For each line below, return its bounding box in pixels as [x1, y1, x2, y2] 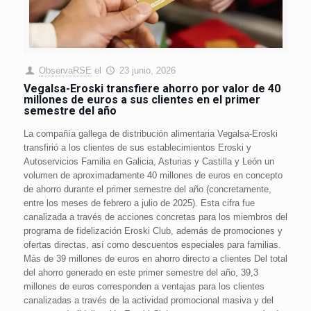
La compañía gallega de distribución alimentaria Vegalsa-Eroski [23, 128, 278, 140]
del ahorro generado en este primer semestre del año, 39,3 [23, 267, 258, 278]
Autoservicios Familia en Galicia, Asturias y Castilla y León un [23, 156, 274, 167]
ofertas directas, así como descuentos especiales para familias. [23, 239, 281, 251]
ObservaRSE [38, 65, 92, 76]
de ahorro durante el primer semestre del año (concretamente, [23, 184, 271, 195]
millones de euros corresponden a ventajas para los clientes [23, 281, 264, 292]
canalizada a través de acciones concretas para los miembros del [23, 212, 287, 223]
